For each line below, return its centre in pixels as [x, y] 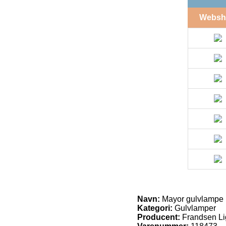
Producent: [159, 217]
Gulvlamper [194, 208]
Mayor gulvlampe [192, 199]
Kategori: [155, 208]
